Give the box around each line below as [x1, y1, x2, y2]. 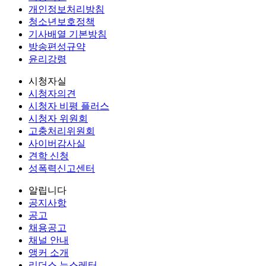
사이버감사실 [28, 138, 85, 149]
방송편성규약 [28, 42, 85, 52]
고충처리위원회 [28, 126, 95, 137]
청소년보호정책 [28, 17, 95, 27]
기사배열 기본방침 [28, 29, 107, 40]
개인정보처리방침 [28, 4, 104, 15]
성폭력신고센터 [28, 163, 95, 174]
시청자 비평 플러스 [28, 101, 109, 112]
